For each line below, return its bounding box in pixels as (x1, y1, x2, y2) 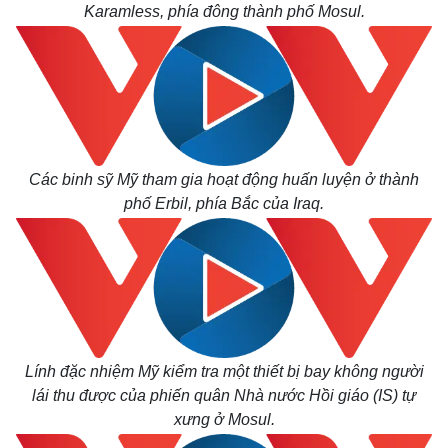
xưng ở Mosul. (173, 411, 275, 428)
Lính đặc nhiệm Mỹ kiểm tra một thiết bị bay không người (24, 363, 424, 380)
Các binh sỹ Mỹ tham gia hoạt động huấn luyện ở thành (29, 171, 419, 188)
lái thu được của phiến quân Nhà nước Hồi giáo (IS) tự (32, 387, 416, 404)
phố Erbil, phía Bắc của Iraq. (124, 195, 324, 212)
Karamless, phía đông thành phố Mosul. (83, 3, 365, 20)
